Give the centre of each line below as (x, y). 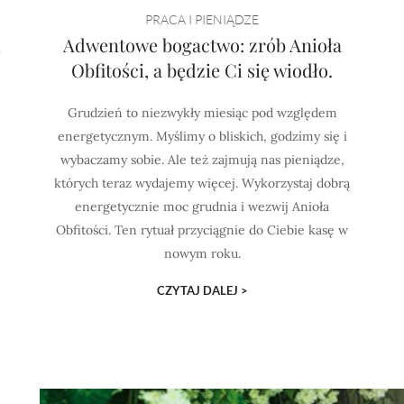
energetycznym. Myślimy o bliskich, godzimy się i (202, 136)
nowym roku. (202, 253)
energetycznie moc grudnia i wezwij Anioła (202, 207)
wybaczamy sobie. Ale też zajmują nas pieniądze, (202, 160)
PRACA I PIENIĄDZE (202, 19)
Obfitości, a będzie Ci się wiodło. (202, 70)
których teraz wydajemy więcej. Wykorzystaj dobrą (202, 183)
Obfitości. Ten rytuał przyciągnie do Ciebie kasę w (202, 230)
